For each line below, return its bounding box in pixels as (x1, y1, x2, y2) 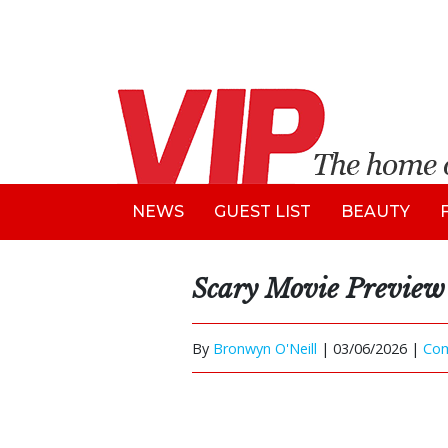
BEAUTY (341, 202, 410, 221)
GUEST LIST (214, 202, 311, 221)
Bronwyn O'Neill (213, 338, 317, 358)
